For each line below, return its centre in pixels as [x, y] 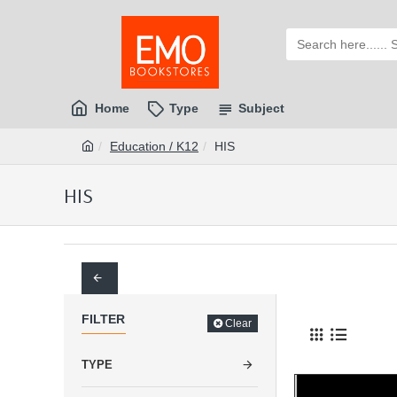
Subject [261, 108]
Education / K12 [154, 146]
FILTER [103, 319]
